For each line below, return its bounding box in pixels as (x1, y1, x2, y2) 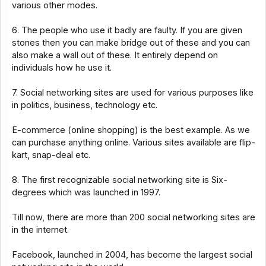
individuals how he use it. (11, 62, 112, 74)
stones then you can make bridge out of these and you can (11, 37, 250, 49)
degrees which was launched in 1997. (11, 187, 160, 198)
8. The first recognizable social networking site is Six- (11, 175, 227, 186)
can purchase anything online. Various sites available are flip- (11, 137, 255, 148)
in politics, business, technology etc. (11, 100, 157, 111)
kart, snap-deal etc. (11, 150, 90, 161)
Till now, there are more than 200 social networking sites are (11, 212, 255, 223)
